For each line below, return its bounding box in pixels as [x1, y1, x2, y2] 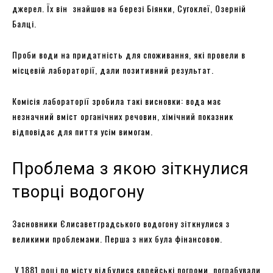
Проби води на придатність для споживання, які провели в [12, 48, 246, 61]
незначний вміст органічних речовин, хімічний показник [12, 109, 233, 122]
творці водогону [12, 182, 145, 202]
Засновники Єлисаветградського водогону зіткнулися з [12, 216, 230, 230]
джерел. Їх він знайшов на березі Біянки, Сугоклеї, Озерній [12, 1, 246, 15]
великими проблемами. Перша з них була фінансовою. [12, 232, 222, 245]
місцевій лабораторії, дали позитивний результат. [12, 63, 214, 76]
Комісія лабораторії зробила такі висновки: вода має [12, 94, 221, 107]
